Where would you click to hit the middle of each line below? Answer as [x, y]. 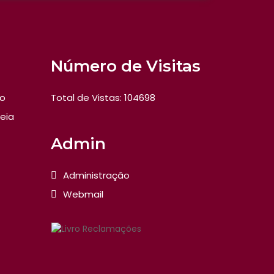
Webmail [83, 194]
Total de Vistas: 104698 [103, 98]
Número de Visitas [126, 66]
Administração [97, 175]
